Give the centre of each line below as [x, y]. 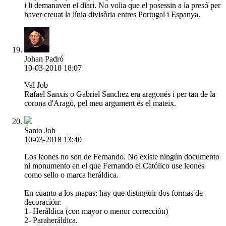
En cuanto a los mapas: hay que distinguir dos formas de [114, 193]
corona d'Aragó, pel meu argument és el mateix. [100, 103]
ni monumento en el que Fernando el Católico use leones [114, 166]
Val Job [36, 85]
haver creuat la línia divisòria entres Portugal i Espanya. [112, 15]
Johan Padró [44, 59]
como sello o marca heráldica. [71, 175]
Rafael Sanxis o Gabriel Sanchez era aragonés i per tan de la [120, 94]
